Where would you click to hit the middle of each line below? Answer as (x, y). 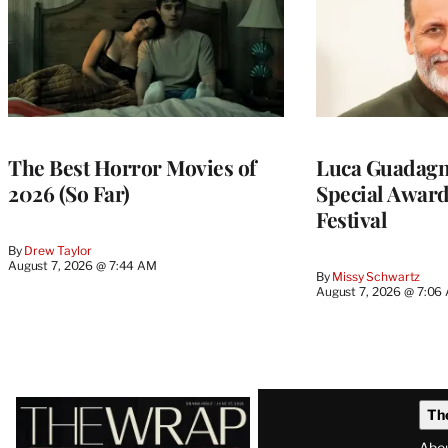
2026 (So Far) (69, 192)
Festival (351, 218)
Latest (50, 405)
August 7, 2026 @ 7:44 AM (82, 265)
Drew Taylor (58, 250)
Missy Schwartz (376, 276)
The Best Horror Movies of (132, 166)
